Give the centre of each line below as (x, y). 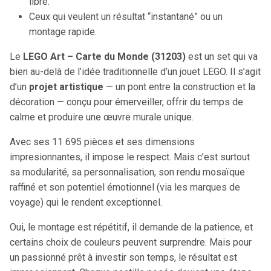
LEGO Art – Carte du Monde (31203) (104, 57)
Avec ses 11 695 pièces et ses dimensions (102, 142)
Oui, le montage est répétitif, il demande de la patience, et (131, 227)
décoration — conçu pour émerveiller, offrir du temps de (126, 102)
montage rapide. (63, 32)
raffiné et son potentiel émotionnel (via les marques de (125, 187)
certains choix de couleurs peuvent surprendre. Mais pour (131, 242)
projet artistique (66, 87)
